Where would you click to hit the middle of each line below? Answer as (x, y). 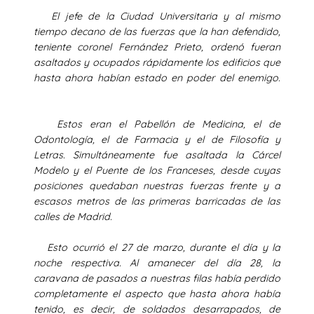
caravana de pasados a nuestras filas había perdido (157, 278)
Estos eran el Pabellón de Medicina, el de (157, 124)
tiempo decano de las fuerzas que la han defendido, (157, 31)
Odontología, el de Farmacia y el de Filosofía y (157, 139)
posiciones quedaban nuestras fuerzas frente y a (157, 185)
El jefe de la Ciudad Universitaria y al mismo (157, 16)
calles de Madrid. (90, 216)
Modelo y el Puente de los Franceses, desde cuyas (157, 170)
